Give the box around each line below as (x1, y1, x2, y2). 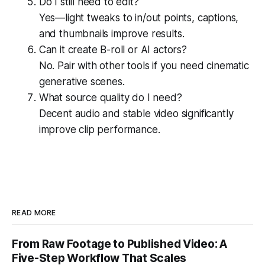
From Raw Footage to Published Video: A (12, 237, 227, 251)
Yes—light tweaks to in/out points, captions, (38, 11, 239, 24)
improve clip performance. (38, 123, 160, 135)
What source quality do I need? (38, 91, 182, 104)
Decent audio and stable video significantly (38, 107, 234, 119)
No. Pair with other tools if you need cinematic (38, 59, 249, 72)
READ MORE (12, 208, 56, 217)
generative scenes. (38, 75, 125, 88)
